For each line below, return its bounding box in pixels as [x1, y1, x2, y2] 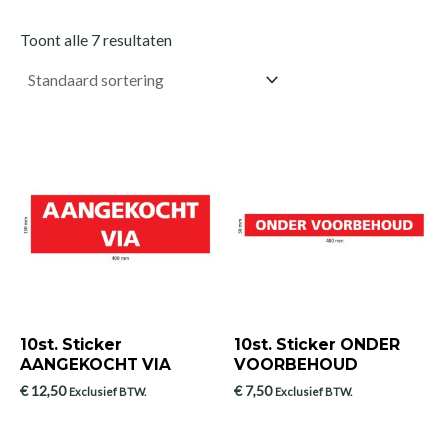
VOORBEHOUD [234, 354, 358, 374]
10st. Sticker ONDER [234, 334, 400, 354]
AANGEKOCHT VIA [20, 354, 171, 374]
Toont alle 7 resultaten [20, 31, 172, 50]
